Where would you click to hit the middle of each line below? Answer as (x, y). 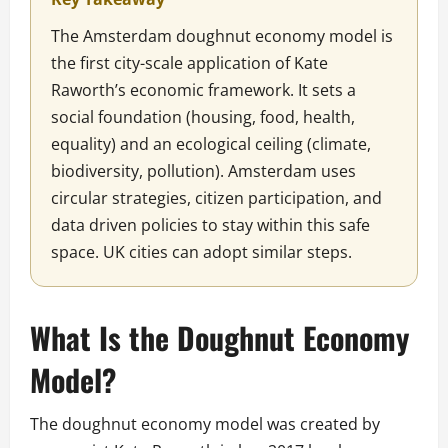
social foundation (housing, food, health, (203, 117)
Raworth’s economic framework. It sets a (203, 90)
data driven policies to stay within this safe (210, 225)
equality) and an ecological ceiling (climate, (211, 144)
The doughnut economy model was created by (205, 424)
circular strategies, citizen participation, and (216, 198)
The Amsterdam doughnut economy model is (222, 36)
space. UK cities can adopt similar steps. (201, 252)
